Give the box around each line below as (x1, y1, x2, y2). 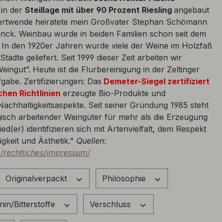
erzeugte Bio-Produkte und (60, 88, 166, 98)
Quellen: (76, 135, 107, 146)
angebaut (174, 4, 209, 15)
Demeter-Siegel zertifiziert (102, 76, 210, 86)
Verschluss (90, 199, 133, 209)
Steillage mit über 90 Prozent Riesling (25, 4, 174, 15)
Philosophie (102, 173, 148, 183)
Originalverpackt (5, 173, 69, 183)
